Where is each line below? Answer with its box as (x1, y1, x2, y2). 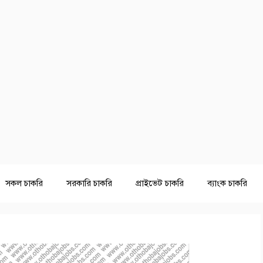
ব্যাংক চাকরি (207, 178, 247, 188)
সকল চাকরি (5, 178, 43, 188)
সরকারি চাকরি (66, 178, 112, 188)
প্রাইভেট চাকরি (136, 178, 184, 188)
